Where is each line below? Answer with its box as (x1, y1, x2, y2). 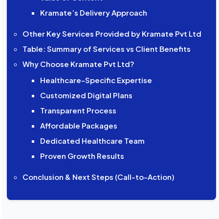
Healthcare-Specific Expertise (40, 75, 152, 85)
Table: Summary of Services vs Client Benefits (22, 44, 191, 54)
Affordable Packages (40, 121, 117, 131)
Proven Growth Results (40, 151, 124, 161)
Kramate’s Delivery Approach (40, 8, 147, 18)
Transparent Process (40, 106, 116, 115)
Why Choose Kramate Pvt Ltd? (22, 59, 135, 69)
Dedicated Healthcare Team (40, 136, 145, 146)
